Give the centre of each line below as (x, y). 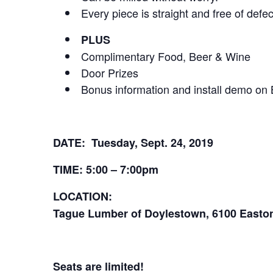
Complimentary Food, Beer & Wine (166, 56)
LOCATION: (83, 196)
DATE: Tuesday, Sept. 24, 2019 (133, 143)
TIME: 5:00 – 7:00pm (106, 169)
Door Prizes (110, 73)
